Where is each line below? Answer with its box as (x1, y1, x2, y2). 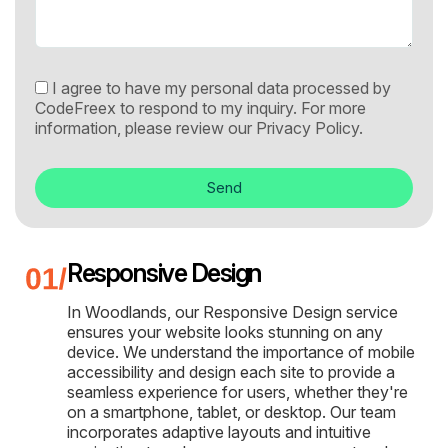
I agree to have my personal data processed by (52, 77, 391, 98)
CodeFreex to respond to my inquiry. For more (35, 97, 366, 118)
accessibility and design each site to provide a (67, 361, 395, 382)
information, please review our (35, 117, 256, 138)
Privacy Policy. (256, 117, 363, 138)
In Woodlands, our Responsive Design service (67, 301, 398, 322)
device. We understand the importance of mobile (67, 341, 415, 362)
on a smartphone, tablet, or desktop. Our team (67, 401, 396, 422)
